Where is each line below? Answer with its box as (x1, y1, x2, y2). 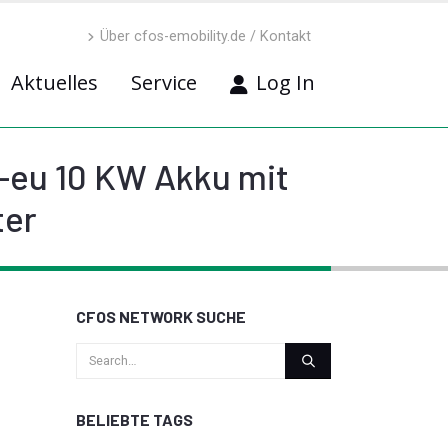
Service (131, 69, 197, 96)
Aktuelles (11, 69, 98, 96)
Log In (256, 69, 315, 96)
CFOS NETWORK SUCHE (76, 307, 246, 326)
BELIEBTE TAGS (76, 410, 193, 429)
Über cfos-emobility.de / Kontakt (100, 28, 311, 45)
